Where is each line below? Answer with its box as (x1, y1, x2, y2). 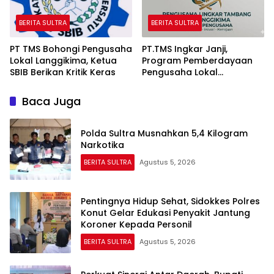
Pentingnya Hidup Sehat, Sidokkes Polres (81, 194, 260, 207)
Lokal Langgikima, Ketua (10, 54, 117, 67)
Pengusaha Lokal (142, 66, 218, 79)
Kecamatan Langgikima (142, 78, 250, 91)
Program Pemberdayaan (142, 54, 253, 67)
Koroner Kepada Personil (81, 218, 192, 231)
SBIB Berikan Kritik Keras (10, 66, 116, 79)
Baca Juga (22, 94, 81, 109)
